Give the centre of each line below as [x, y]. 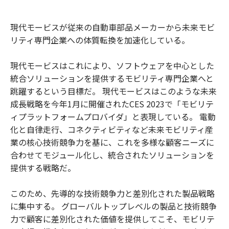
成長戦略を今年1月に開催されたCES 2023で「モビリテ [112, 104]
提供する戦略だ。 [43, 167]
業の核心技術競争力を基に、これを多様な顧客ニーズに [112, 142]
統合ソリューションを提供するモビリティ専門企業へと [112, 78]
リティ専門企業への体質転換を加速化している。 [100, 40]
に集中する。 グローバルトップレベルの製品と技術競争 [113, 206]
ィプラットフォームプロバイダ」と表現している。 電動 [113, 116]
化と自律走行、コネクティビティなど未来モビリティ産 [112, 129]
